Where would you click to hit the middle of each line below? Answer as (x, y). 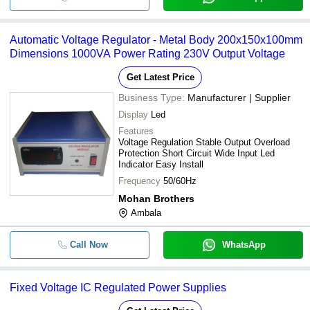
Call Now (89, 245)
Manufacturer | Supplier (239, 98)
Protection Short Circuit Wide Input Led (197, 153)
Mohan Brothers (156, 199)
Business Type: (152, 98)
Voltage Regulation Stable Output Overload (204, 142)
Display (133, 115)
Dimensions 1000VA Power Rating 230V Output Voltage (147, 54)
